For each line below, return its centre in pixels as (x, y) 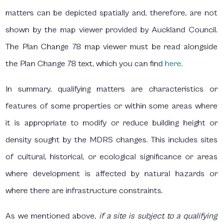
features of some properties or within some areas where (111, 106)
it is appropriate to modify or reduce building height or (111, 123)
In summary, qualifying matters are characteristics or (111, 89)
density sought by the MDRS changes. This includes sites (111, 140)
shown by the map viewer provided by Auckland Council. (111, 30)
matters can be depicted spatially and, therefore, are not (111, 13)
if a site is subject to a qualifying (158, 216)
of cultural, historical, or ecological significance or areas (111, 157)
